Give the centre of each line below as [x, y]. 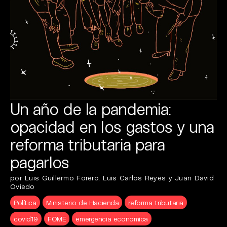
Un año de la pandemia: [91, 108]
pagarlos [40, 162]
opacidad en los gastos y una [112, 126]
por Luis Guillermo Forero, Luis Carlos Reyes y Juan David [112, 178]
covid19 [26, 219]
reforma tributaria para [87, 144]
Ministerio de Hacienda [82, 202]
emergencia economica [112, 219]
